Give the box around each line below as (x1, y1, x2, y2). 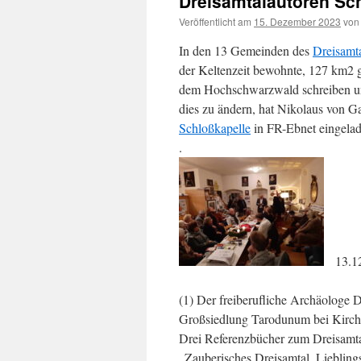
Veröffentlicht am (179, 15, 251, 28)
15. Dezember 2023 (254, 15, 341, 28)
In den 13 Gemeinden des (179, 42, 313, 59)
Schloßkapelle (179, 119, 251, 136)
